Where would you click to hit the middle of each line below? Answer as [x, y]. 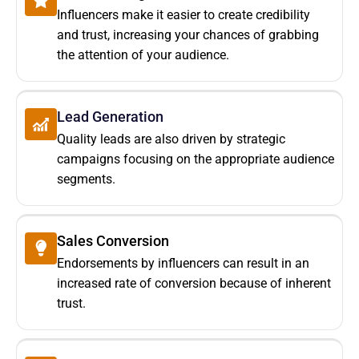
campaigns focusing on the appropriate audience [196, 159]
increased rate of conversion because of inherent [194, 284]
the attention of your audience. [143, 55]
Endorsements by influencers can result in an [183, 264]
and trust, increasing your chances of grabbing [188, 35]
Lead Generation [110, 117]
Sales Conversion [113, 241]
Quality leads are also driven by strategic [171, 139]
